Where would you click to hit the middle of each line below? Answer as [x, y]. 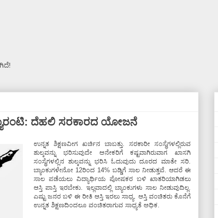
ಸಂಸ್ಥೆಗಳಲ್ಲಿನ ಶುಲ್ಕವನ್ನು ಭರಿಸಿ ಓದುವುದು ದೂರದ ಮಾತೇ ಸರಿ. [112, 161]
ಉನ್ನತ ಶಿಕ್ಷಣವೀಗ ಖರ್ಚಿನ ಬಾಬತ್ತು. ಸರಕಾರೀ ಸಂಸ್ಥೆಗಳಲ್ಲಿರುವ [112, 144]
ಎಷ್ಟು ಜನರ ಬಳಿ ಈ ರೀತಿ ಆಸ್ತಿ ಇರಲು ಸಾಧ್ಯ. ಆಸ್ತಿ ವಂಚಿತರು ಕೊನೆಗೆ [112, 196]
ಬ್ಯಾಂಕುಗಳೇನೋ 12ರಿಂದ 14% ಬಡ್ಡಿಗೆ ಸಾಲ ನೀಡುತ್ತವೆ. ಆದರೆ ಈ [112, 170]
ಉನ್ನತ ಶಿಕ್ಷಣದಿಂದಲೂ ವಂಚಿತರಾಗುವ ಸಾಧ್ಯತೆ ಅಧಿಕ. [98, 205]
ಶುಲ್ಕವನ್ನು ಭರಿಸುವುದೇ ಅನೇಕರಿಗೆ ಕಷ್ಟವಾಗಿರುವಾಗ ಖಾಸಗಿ [112, 153]
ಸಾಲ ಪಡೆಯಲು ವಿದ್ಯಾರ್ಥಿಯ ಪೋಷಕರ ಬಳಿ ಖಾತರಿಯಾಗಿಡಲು [112, 179]
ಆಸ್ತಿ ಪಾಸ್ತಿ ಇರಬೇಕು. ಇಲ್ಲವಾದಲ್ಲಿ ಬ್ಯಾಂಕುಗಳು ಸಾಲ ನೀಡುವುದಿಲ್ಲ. [112, 188]
